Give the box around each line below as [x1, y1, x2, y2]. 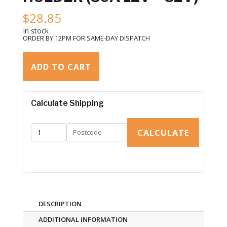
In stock [22, 25, 49, 35]
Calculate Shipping [30, 98, 104, 108]
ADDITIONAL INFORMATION [38, 214, 128, 224]
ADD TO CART [30, 61, 91, 72]
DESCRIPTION [38, 199, 82, 208]
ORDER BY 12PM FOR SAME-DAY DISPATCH [22, 33, 150, 43]
